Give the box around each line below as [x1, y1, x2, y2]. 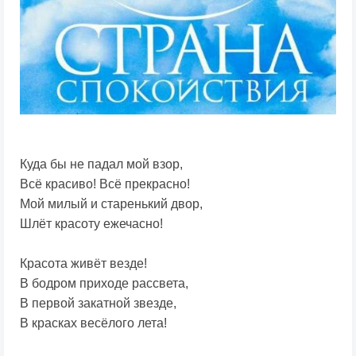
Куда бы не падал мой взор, [20, 157, 183, 171]
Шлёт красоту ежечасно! [20, 216, 163, 230]
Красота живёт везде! [20, 256, 147, 270]
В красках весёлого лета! [20, 315, 167, 330]
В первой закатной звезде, [20, 296, 176, 310]
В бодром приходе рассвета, [20, 276, 188, 290]
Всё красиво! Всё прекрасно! [20, 176, 190, 191]
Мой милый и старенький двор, [20, 196, 203, 211]
